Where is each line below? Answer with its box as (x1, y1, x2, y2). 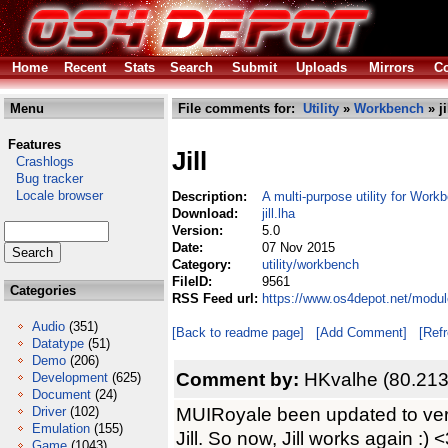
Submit (232, 60, 277, 75)
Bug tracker (4, 171, 83, 186)
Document (32, 387, 91, 402)
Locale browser (4, 188, 103, 203)
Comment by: (176, 368, 304, 390)
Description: (172, 189, 251, 204)
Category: (172, 257, 235, 272)
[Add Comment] (316, 325, 407, 340)
